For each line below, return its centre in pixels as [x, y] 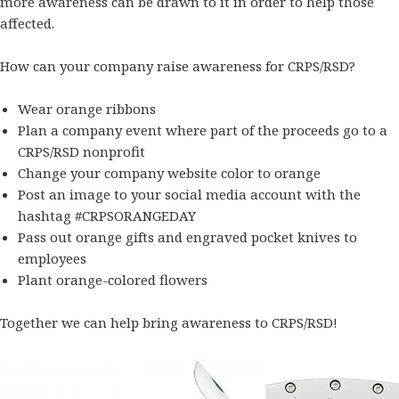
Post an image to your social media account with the [189, 195]
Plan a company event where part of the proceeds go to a [202, 130]
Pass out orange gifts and [102, 237]
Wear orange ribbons [86, 109]
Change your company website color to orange [169, 173]
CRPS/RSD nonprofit [81, 152]
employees [52, 259]
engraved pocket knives [263, 237]
